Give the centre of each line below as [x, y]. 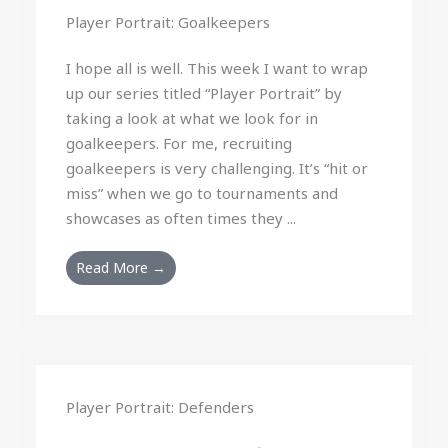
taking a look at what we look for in [192, 118]
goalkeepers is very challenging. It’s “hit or [217, 168]
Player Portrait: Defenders [160, 407]
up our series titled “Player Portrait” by [204, 93]
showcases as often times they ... [181, 218]
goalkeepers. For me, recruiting [179, 143]
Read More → [121, 267]
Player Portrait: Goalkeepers [168, 22]
